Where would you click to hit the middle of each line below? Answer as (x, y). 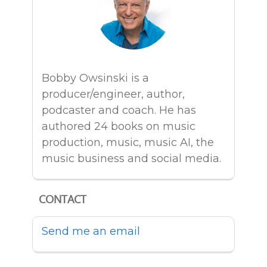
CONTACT (63, 199)
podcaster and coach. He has (119, 111)
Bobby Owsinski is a (95, 78)
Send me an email (91, 232)
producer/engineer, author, (113, 94)
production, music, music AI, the (128, 143)
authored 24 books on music (119, 127)
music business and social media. (131, 159)
